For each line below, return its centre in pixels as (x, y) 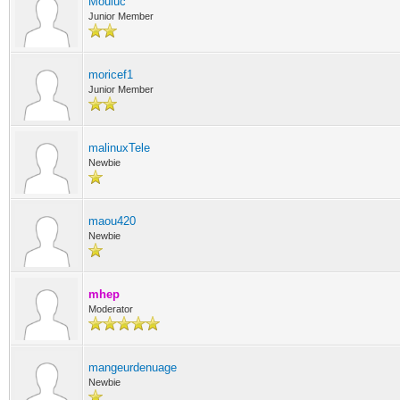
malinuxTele (119, 148)
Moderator (111, 309)
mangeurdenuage (133, 367)
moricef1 (111, 75)
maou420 (112, 221)
